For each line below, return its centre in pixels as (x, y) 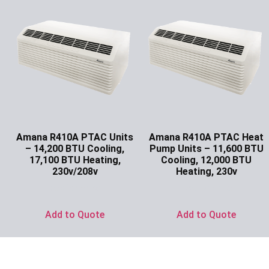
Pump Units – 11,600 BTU (206, 149)
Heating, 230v (206, 172)
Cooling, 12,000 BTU (206, 160)
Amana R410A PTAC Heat (206, 138)
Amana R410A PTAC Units (75, 138)
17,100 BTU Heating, (75, 160)
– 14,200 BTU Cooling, (75, 149)
